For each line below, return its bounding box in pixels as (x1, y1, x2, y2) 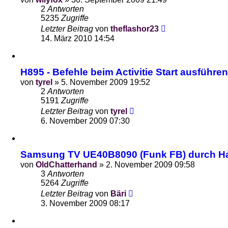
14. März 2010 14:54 (41, 34, 115, 43)
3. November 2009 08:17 (41, 199, 130, 208)
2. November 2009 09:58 (106, 160, 195, 169)
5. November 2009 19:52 (61, 78, 150, 87)
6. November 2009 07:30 (41, 117, 130, 125)
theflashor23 (110, 24, 159, 33)
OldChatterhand (36, 160, 97, 169)
